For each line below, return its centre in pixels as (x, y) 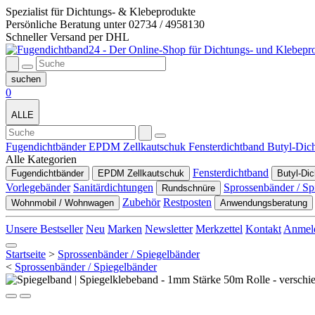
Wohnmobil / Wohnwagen (63, 203)
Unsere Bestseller (44, 229)
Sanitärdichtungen (113, 187)
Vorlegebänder (38, 187)
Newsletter (169, 229)
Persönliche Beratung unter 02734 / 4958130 (105, 24)
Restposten (187, 202)
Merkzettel (219, 229)
